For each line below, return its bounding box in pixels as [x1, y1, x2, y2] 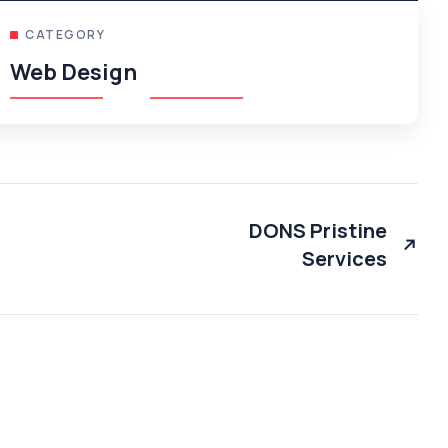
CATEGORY [25, 26, 105, 44]
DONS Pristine [249, 217, 387, 245]
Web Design [10, 57, 137, 88]
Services [302, 245, 387, 273]
